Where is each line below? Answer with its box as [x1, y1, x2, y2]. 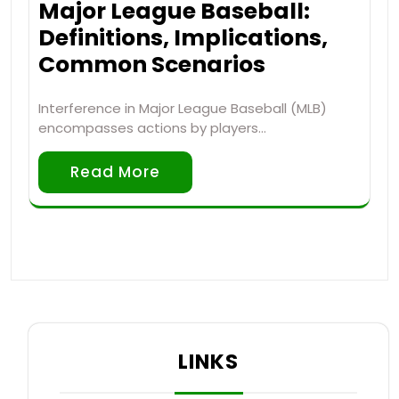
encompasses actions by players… [38, 118, 266, 137]
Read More [70, 160, 160, 183]
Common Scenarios [38, 48, 265, 80]
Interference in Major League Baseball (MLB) [38, 98, 327, 118]
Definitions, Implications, [38, 21, 328, 53]
